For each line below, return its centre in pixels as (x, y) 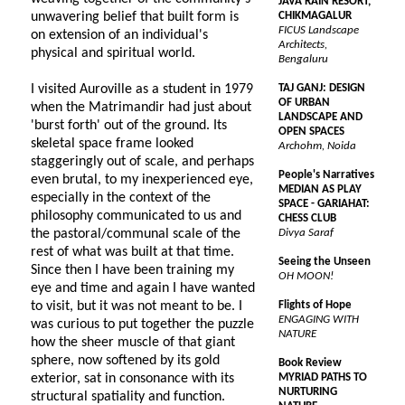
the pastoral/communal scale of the (136, 234)
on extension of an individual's (119, 35)
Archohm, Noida (317, 146)
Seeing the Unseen (325, 262)
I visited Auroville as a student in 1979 (142, 89)
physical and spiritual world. (113, 53)
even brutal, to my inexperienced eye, (142, 180)
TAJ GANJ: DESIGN (322, 88)
